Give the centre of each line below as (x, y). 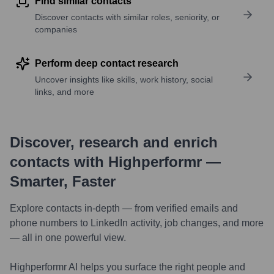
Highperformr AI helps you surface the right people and (128, 267)
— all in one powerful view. (68, 238)
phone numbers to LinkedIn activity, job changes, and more (137, 223)
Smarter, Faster (63, 181)
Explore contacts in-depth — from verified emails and (124, 208)
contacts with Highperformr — (115, 162)
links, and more (65, 92)
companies (56, 29)
